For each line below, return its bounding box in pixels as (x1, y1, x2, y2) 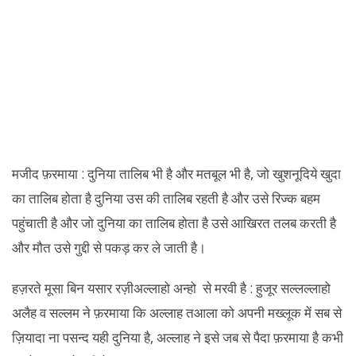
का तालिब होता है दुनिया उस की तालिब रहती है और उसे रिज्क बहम (12, 189, 320, 207)
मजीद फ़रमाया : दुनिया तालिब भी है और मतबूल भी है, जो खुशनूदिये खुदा (12, 164, 341, 183)
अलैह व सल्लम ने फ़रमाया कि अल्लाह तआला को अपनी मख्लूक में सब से (12, 303, 342, 322)
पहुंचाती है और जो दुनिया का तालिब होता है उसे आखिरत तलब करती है (12, 214, 336, 232)
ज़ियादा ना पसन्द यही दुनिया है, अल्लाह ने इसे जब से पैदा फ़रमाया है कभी (12, 327, 343, 346)
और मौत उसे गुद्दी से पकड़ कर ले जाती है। (12, 238, 206, 257)
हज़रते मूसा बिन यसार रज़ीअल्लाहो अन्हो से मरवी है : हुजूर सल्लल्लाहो (12, 278, 331, 297)
